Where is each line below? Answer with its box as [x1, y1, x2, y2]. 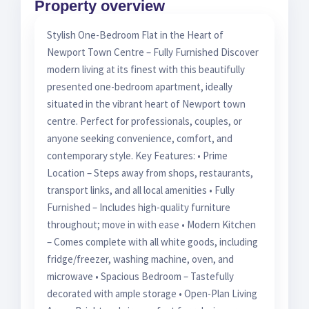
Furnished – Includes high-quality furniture [47, 200, 230, 214]
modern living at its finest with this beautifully [47, 62, 245, 76]
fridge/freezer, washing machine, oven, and [47, 252, 234, 266]
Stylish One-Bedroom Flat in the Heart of [47, 28, 223, 41]
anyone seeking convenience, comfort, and [47, 131, 232, 145]
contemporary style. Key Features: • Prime [47, 148, 228, 162]
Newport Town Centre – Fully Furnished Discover [47, 45, 259, 59]
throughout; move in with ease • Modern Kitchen [47, 217, 256, 231]
